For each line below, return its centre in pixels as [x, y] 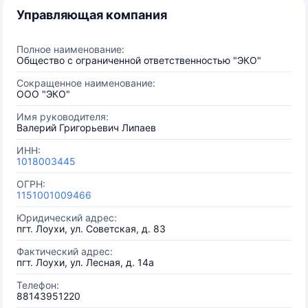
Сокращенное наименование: [86, 83]
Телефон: [38, 285]
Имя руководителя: [63, 117]
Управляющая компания [92, 15]
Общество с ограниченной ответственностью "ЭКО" [139, 60]
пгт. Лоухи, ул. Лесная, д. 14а [85, 262]
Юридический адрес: [67, 218]
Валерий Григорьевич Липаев [86, 128]
